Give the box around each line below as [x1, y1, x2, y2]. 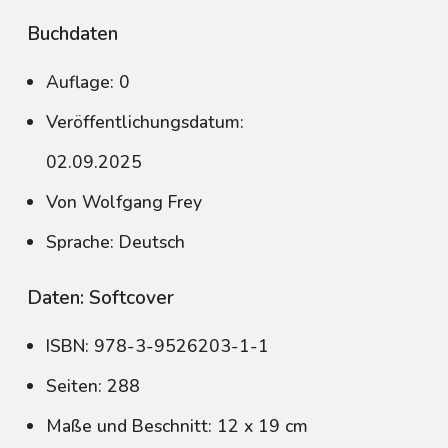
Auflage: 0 [46, 70, 130, 94]
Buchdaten [27, 21, 118, 47]
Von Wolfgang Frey [46, 190, 202, 214]
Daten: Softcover [27, 285, 174, 311]
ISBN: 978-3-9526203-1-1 [46, 334, 269, 358]
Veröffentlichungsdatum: [46, 110, 244, 134]
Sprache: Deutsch [46, 230, 185, 254]
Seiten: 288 [46, 374, 140, 398]
